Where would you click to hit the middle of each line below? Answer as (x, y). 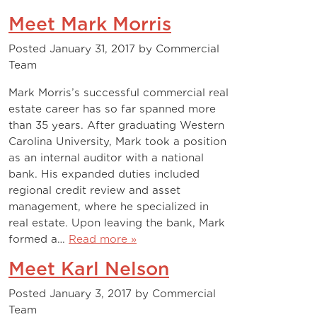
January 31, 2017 (92, 48)
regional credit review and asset (94, 190)
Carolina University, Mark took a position (117, 141)
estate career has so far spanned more (112, 109)
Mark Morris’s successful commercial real (119, 92)
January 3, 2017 (91, 293)
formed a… (39, 239)
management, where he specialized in (109, 206)
